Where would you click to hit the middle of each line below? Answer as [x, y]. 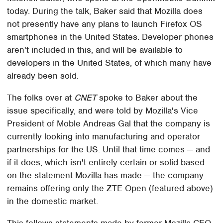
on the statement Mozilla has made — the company [106, 175]
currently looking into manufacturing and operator [104, 137]
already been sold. [43, 76]
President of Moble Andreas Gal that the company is [109, 124]
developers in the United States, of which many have [110, 63]
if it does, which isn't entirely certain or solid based [106, 163]
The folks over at [41, 98]
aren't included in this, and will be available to [95, 50]
